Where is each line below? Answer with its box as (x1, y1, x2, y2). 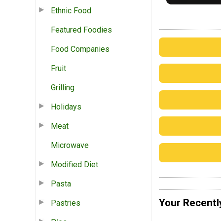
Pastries (51, 198, 80, 208)
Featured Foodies (51, 25, 112, 35)
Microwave (51, 140, 89, 150)
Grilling (51, 82, 74, 92)
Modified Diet (51, 159, 98, 169)
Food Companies (51, 44, 110, 54)
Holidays (51, 102, 81, 111)
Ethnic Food (51, 5, 91, 15)
